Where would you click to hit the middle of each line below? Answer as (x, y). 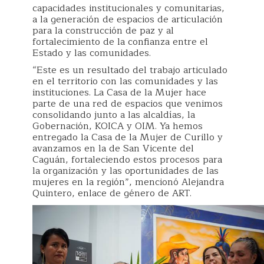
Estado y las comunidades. (92, 53)
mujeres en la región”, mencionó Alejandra (128, 182)
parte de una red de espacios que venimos (128, 103)
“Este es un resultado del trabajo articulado (130, 70)
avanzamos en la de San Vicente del (113, 148)
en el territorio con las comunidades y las (125, 81)
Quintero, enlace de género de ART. (112, 193)
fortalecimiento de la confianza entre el (120, 42)
